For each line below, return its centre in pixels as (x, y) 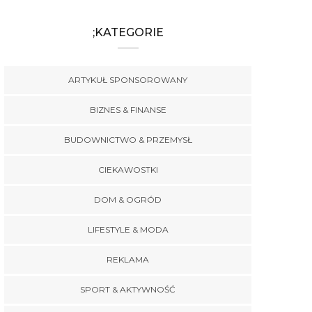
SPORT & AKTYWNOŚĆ (128, 289)
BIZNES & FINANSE (128, 110)
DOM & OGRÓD (128, 200)
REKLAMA (128, 259)
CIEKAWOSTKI (128, 170)
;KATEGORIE (128, 32)
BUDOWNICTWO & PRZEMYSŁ (128, 140)
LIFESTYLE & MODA (128, 229)
